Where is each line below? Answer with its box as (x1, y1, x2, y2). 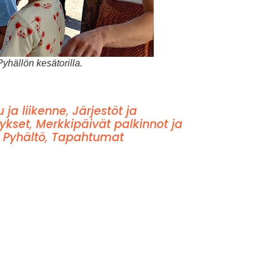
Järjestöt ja (72, 102, 137, 119)
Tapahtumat (51, 129, 124, 145)
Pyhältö (2, 129, 45, 145)
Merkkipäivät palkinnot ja (35, 115, 182, 132)
